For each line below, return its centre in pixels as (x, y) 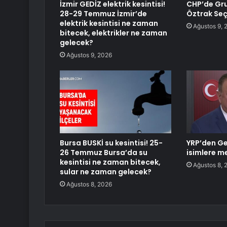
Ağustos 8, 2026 (89, 184)
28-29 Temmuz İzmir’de (103, 14)
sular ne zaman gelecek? (106, 172)
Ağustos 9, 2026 (89, 55)
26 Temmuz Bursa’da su (104, 153)
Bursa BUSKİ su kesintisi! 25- (111, 143)
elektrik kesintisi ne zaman (109, 24)
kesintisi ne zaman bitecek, (110, 162)
